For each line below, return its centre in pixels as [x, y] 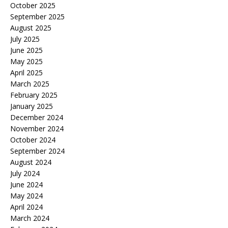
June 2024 [26, 185]
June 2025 [26, 50]
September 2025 [37, 17]
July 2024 [25, 174]
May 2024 [26, 196]
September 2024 [37, 151]
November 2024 [37, 129]
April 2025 [26, 73]
